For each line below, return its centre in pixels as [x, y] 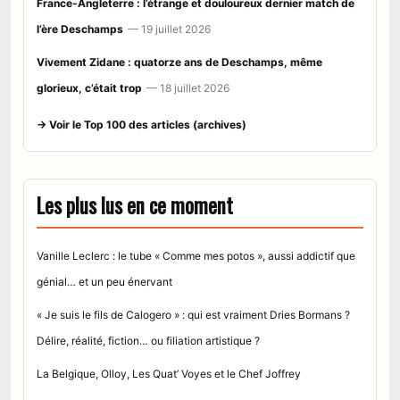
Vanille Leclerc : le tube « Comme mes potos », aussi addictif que [196, 255]
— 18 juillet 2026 [188, 87]
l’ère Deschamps [80, 29]
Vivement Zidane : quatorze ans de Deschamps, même [179, 62]
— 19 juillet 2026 [169, 29]
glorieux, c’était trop [89, 87]
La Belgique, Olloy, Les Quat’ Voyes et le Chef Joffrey [169, 373]
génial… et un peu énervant [104, 281]
